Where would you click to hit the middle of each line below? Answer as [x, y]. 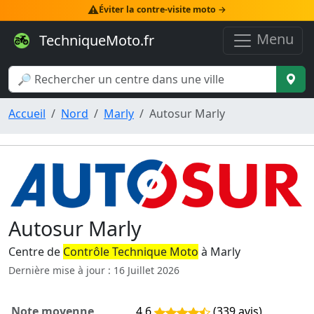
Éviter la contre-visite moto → [163, 10]
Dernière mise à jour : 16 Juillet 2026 [94, 271]
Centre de [36, 252]
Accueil [27, 114]
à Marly [219, 252]
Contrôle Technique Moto [131, 252]
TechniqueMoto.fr [95, 40]
